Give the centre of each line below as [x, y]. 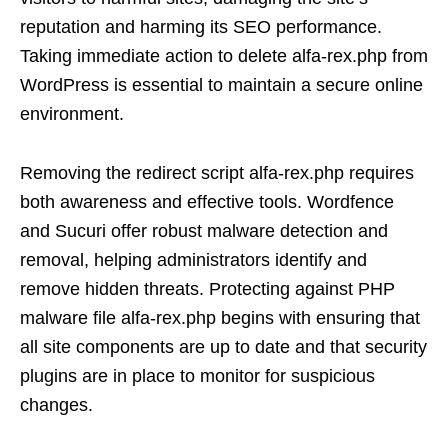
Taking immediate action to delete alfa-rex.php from [224, 56]
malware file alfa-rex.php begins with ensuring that [220, 318]
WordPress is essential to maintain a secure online [221, 85]
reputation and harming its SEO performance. [201, 27]
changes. [56, 405]
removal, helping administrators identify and [193, 260]
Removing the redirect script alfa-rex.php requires [217, 173]
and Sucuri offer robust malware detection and [204, 231]
